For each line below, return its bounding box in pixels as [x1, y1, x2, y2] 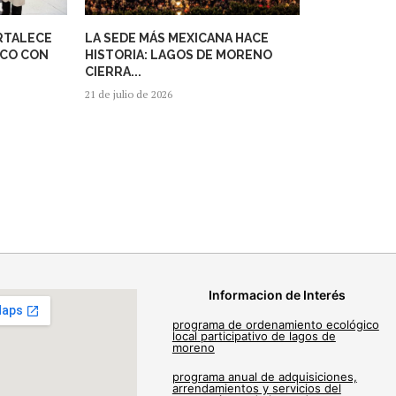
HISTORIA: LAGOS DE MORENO [85, 48, 273, 63]
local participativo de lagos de [171, 329, 336, 344]
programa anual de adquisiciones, [171, 369, 357, 385]
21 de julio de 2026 [85, 88, 173, 102]
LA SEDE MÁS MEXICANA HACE [85, 31, 270, 46]
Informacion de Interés [208, 287, 346, 303]
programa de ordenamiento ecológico [171, 317, 379, 332]
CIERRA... [85, 65, 142, 80]
